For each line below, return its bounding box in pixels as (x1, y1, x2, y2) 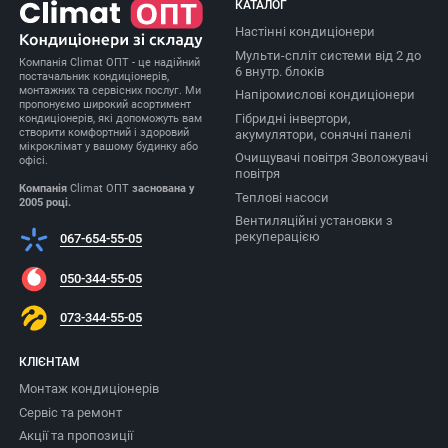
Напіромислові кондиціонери (235, 87, 416, 103)
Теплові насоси (235, 189, 330, 205)
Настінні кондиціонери (235, 24, 376, 40)
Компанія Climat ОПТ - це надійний (18, 55, 200, 69)
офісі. (18, 153, 48, 167)
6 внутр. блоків (235, 63, 325, 79)
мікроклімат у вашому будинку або (18, 139, 198, 153)
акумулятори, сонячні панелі (235, 126, 412, 142)
